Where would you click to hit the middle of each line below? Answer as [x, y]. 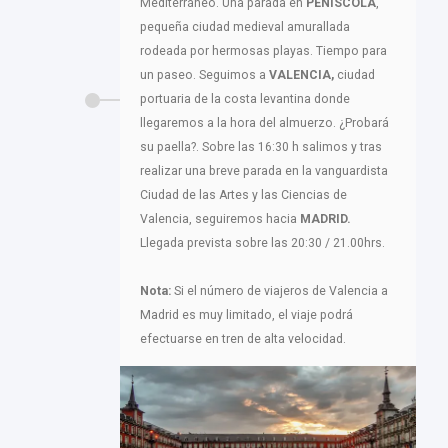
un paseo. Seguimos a [204, 74]
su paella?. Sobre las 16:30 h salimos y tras [261, 146]
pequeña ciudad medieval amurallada [245, 26]
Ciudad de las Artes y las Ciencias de [243, 194]
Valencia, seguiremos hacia [220, 218]
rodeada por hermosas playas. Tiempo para [263, 50]
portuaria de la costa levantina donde [245, 98]
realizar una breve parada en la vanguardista [264, 170]
